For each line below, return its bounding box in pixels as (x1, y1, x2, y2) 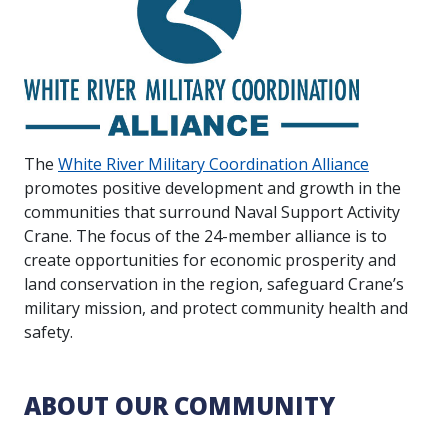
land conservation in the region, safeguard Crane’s (24, 273, 404, 296)
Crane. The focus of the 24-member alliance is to (24, 225, 387, 248)
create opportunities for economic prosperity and (24, 249, 396, 272)
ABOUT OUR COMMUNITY (24, 389, 335, 423)
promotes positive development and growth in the (24, 177, 401, 200)
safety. (24, 321, 73, 344)
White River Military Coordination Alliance (58, 153, 369, 176)
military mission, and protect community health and (24, 297, 408, 320)
